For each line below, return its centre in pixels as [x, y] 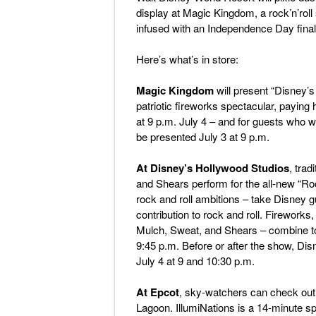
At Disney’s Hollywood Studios [213, 168]
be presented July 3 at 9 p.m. [203, 136]
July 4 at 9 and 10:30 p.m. [195, 261]
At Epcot [158, 292]
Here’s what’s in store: [187, 59]
